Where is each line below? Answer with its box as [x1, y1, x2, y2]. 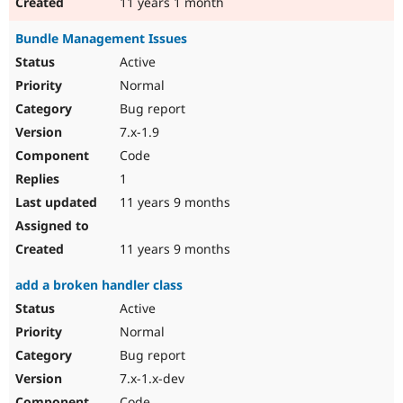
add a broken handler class [15, 276, 183, 294]
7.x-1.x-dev [116, 370, 184, 388]
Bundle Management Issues [15, 30, 187, 48]
